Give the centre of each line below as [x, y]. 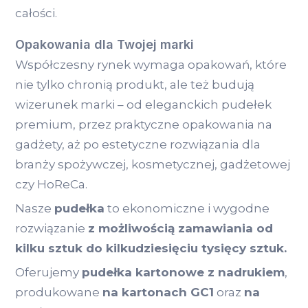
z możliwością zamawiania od [180, 229]
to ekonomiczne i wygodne [187, 209]
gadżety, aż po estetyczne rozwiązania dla [138, 145]
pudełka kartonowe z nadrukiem [183, 273]
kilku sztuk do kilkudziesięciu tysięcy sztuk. [151, 249]
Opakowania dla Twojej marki [104, 45]
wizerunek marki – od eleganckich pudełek [143, 105]
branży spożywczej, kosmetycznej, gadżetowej [153, 165]
